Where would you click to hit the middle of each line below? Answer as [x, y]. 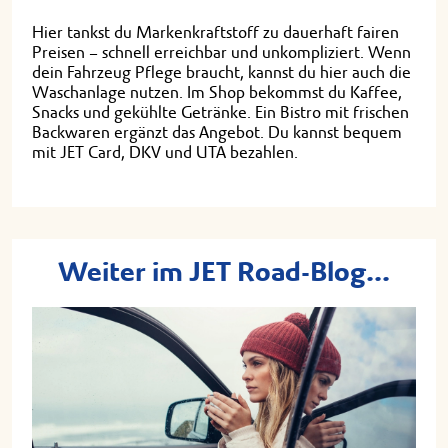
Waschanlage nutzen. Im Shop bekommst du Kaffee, [217, 92]
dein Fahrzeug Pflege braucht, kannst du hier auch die [221, 72]
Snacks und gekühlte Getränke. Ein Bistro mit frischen [220, 112]
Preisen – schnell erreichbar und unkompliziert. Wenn [221, 52]
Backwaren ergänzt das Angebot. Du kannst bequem [217, 132]
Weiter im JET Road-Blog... [224, 272]
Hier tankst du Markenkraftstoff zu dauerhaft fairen [215, 32]
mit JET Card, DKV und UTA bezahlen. [165, 152]
